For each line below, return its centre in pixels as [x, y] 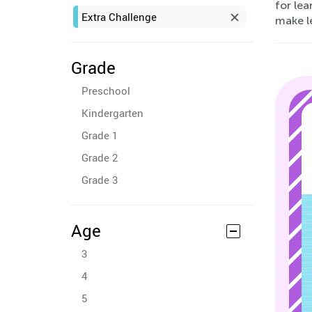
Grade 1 [100, 135]
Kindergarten [112, 113]
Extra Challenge [119, 17]
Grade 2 [100, 157]
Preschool [106, 91]
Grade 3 [100, 180]
